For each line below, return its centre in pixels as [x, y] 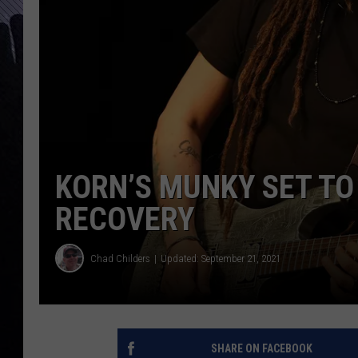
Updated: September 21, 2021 [221, 258]
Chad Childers [120, 258]
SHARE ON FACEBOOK [261, 349]
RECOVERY [125, 220]
